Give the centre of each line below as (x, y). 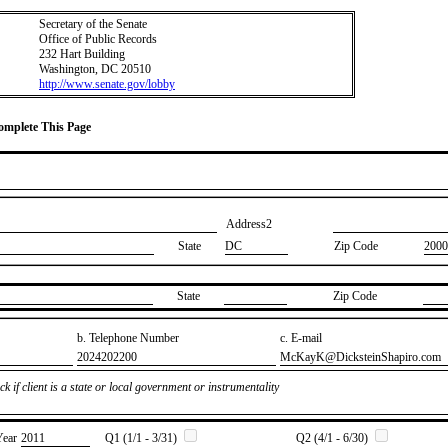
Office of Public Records (98, 39)
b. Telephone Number (128, 337)
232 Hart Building (82, 54)
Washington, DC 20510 (95, 69)
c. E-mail (301, 337)
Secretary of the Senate (93, 24)
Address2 (249, 224)
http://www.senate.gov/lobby (107, 84)
